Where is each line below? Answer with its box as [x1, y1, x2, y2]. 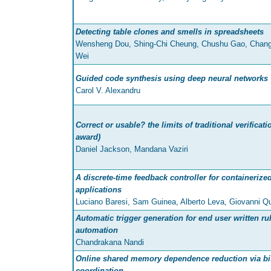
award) [76, 132, 100, 142]
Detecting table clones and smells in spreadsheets [76, 27, 264, 37]
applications [76, 185, 122, 195]
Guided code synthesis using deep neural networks [76, 74, 268, 83]
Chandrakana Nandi [76, 238, 144, 247]
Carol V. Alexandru [76, 86, 140, 96]
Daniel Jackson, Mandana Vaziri [76, 145, 188, 154]
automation [76, 226, 118, 235]
